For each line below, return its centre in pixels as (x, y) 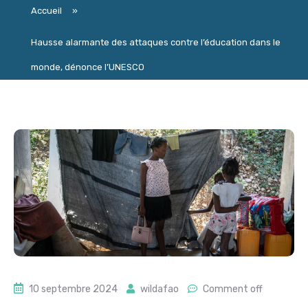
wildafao (159, 289)
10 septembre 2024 (73, 289)
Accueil (46, 11)
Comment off (233, 289)
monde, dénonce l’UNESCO (88, 67)
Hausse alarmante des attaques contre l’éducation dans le (156, 43)
